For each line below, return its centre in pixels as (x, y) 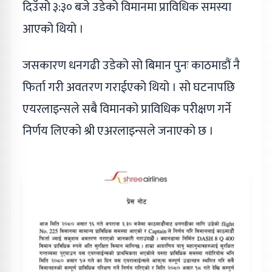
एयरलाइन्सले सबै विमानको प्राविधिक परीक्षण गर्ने (127, 109)
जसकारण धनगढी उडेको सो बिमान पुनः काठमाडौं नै (131, 65)
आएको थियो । (53, 29)
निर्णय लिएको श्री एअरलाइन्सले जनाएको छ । (118, 131)
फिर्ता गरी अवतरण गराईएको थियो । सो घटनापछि (129, 87)
